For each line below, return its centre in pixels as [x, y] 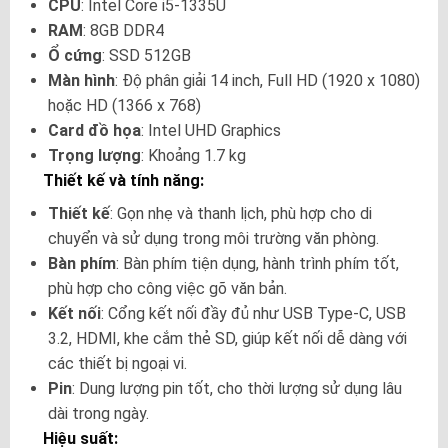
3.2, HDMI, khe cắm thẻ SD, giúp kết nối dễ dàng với [227, 338]
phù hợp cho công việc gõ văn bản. [167, 288]
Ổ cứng [74, 55]
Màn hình [81, 80]
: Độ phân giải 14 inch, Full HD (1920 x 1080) [267, 80]
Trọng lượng [94, 155]
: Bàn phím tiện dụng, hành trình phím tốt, [257, 263]
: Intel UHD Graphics [210, 130]
